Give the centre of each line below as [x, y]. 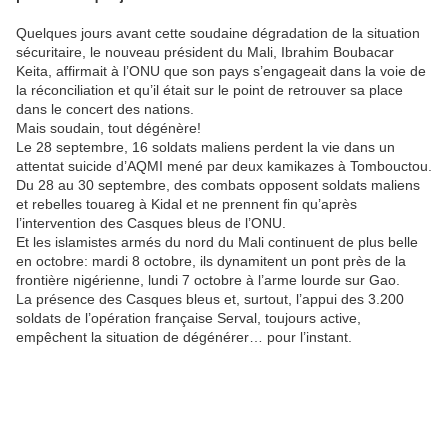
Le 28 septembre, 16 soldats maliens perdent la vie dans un [205, 147]
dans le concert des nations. [105, 109]
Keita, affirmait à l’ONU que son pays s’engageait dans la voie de [221, 71]
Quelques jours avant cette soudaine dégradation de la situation [218, 33]
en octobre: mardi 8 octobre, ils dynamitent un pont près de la [211, 261]
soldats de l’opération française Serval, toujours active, [188, 318]
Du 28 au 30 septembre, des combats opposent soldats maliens [218, 185]
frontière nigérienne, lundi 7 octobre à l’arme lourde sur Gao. [208, 280]
